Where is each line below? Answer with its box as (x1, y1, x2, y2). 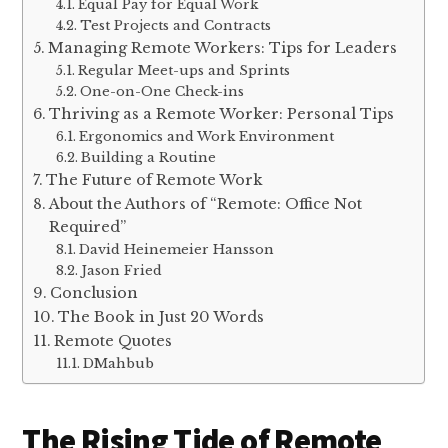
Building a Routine (80, 148, 216, 166)
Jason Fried (80, 261, 162, 279)
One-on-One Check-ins (79, 82, 244, 100)
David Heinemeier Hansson (78, 240, 274, 258)
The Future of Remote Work (46, 170, 264, 189)
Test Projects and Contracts (79, 16, 271, 34)
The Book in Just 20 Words (58, 307, 265, 326)
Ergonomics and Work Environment (78, 127, 334, 145)
